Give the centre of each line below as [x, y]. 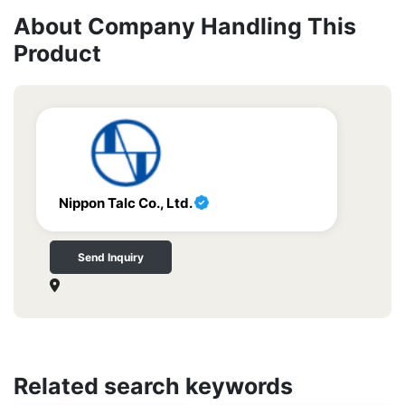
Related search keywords [153, 386]
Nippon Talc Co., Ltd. [127, 203]
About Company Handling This [185, 27]
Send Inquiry [111, 258]
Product [57, 54]
